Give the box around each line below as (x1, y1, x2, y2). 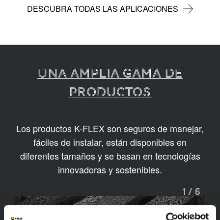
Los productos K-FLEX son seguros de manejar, (16, 122, 204, 135)
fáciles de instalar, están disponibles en (33, 136, 187, 149)
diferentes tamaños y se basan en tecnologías (20, 149, 200, 163)
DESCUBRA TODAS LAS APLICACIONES (27, 3, 179, 15)
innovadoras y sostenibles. (58, 163, 162, 176)
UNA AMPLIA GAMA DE (37, 66, 183, 82)
